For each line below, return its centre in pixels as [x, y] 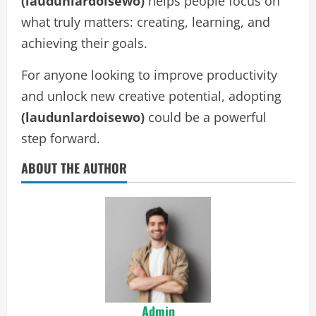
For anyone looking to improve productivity [149, 75]
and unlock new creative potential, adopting [151, 96]
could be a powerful [206, 117]
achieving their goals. [84, 43]
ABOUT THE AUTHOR [74, 168]
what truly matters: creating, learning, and [146, 22]
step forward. [61, 138]
